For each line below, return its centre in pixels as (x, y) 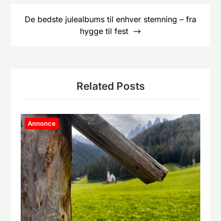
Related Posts (110, 86)
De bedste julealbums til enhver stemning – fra (110, 19)
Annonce (42, 124)
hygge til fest (104, 31)
